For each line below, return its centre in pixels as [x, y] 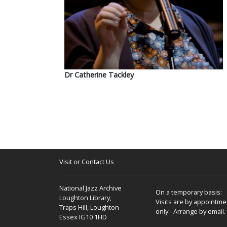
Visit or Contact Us [87, 162]
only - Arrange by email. [191, 211]
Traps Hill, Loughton [89, 207]
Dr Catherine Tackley [99, 75]
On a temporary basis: [189, 192]
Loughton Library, [85, 198]
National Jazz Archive [90, 188]
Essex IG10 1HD [83, 217]
